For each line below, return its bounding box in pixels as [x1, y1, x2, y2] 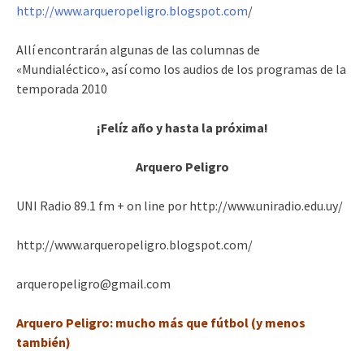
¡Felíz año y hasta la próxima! [96, 119, 268, 136]
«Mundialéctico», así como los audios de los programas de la [16, 61, 346, 77]
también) [16, 334, 71, 350]
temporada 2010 [16, 80, 107, 97]
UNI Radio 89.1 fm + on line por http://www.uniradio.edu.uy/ [16, 197, 343, 214]
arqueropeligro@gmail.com [16, 275, 171, 292]
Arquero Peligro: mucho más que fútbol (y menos [16, 314, 305, 331]
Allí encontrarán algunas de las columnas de [16, 41, 260, 58]
